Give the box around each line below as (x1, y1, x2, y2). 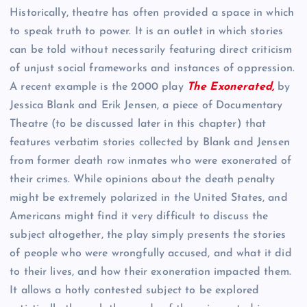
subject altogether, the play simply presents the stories (10, 230, 286, 241)
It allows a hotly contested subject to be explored (10, 285, 260, 297)
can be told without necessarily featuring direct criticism (10, 45, 293, 56)
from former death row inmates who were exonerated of (10, 156, 292, 167)
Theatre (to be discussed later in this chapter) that (10, 119, 267, 130)
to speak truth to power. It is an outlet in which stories (10, 26, 284, 38)
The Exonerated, (186, 82, 278, 93)
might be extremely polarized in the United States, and (10, 193, 288, 204)
